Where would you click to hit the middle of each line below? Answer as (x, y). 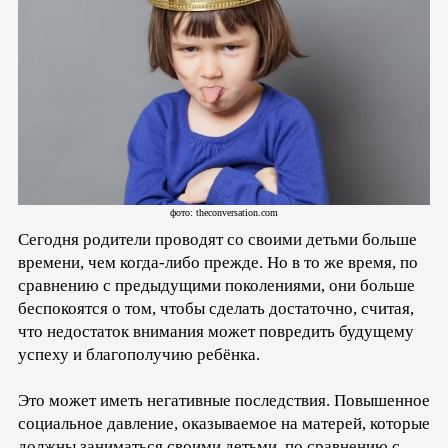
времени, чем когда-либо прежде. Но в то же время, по (218, 263)
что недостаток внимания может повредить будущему (216, 332)
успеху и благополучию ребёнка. (139, 355)
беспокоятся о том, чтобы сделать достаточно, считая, (216, 309)
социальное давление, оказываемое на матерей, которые (224, 424)
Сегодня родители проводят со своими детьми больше (217, 240)
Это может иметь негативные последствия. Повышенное (224, 401)
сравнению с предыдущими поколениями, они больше (216, 286)
